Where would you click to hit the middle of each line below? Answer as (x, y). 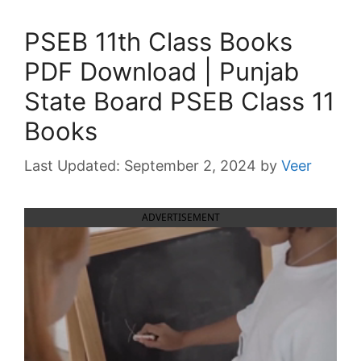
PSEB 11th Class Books (158, 41)
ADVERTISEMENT (180, 217)
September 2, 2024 (190, 165)
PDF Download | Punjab (162, 71)
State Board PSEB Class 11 (179, 101)
